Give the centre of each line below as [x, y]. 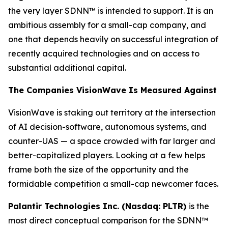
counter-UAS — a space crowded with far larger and [112, 141]
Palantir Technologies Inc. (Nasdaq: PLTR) [98, 206]
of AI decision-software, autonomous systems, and [107, 127]
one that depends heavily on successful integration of [113, 39]
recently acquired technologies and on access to [104, 53]
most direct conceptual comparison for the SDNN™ [108, 220]
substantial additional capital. [67, 68]
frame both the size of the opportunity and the [98, 169]
